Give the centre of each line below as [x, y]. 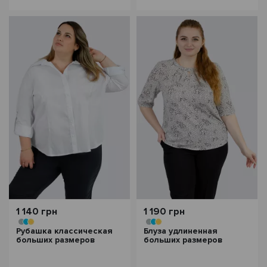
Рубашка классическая [64, 231]
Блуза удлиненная [181, 231]
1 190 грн [164, 212]
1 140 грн [37, 212]
